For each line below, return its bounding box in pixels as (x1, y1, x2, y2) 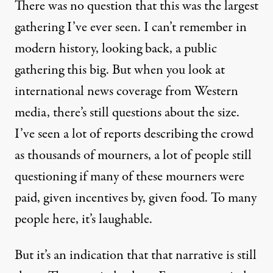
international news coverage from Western (15, 81, 238, 101)
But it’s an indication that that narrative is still (15, 245, 257, 265)
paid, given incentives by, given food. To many (15, 188, 257, 208)
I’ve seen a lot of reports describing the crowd (15, 124, 253, 144)
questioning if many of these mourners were (15, 166, 244, 186)
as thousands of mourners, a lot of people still (15, 145, 252, 165)
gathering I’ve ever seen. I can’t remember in (15, 17, 247, 37)
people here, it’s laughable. (15, 209, 152, 229)
